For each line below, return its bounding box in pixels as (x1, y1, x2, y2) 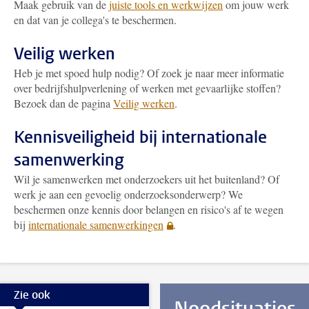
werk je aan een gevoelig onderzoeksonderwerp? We (14, 187, 243, 201)
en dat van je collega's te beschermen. (14, 12, 180, 27)
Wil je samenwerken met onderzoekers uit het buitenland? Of (14, 172, 279, 186)
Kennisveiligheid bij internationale (14, 126, 267, 148)
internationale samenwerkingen (28, 217, 163, 232)
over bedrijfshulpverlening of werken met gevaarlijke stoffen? (14, 81, 281, 95)
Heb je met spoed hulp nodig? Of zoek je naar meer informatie (14, 66, 284, 80)
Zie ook (14, 287, 50, 302)
